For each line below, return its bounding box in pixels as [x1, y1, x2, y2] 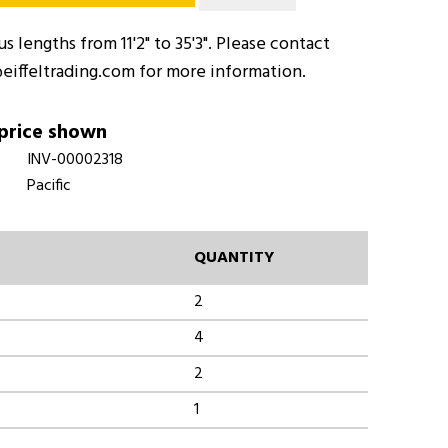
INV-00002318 [27, 147, 123, 173]
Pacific [27, 173, 71, 199]
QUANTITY [194, 245, 274, 271]
